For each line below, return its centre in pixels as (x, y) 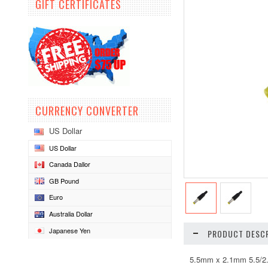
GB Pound (64, 180)
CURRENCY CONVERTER (87, 111)
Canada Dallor (70, 164)
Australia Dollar (71, 214)
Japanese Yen (70, 230)
